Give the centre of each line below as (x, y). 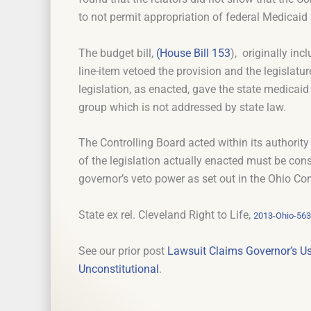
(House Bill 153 (193, 53)
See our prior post (123, 251)
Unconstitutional (119, 269)
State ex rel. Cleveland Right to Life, (166, 215)
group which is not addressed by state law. (182, 107)
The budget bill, (117, 53)
